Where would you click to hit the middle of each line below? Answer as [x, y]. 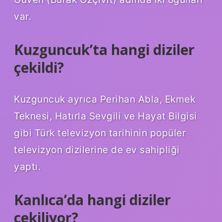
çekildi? [39, 67]
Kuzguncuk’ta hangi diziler [104, 49]
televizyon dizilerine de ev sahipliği [97, 149]
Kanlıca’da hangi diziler [92, 199]
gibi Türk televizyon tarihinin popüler [100, 133]
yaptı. [27, 166]
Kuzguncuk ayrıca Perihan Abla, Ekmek [105, 99]
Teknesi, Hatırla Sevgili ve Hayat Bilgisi [106, 116]
